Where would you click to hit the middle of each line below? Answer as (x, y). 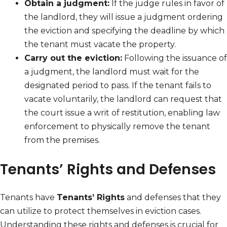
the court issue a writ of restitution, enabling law (122, 113)
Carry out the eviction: (73, 58)
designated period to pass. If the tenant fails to (118, 86)
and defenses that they (173, 198)
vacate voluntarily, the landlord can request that (123, 99)
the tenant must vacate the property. (100, 45)
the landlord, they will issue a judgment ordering (124, 17)
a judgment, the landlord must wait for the (112, 72)
